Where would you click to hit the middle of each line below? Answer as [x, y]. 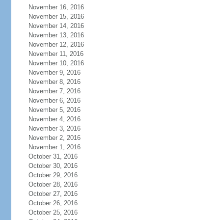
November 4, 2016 [54, 119]
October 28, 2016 [53, 184]
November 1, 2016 [54, 147]
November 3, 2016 [54, 128]
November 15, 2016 [56, 16]
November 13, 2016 [56, 35]
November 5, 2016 [54, 110]
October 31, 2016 [53, 156]
